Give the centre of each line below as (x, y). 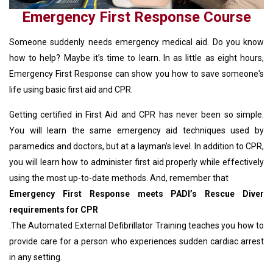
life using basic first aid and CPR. (71, 90)
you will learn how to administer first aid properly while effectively (136, 162)
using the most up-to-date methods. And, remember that (119, 178)
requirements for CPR (54, 210)
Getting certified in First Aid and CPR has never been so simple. (136, 115)
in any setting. (36, 257)
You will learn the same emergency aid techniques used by (136, 131)
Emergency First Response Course (136, 17)
